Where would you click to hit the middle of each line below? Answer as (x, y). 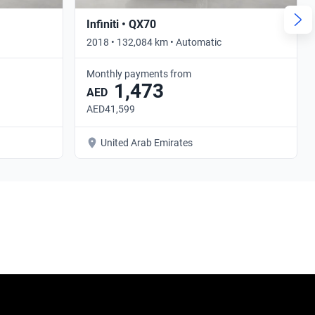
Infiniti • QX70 (121, 24)
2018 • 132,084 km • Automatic (154, 42)
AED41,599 (111, 109)
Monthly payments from (139, 73)
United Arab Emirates (147, 142)
